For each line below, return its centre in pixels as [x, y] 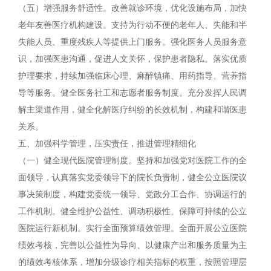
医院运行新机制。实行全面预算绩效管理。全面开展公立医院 [132, 228]
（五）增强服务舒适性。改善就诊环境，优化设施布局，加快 [132, 8]
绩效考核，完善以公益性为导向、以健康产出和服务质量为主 [132, 245]
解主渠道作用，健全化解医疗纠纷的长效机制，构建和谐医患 [132, 110]
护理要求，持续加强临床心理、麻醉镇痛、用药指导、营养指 [132, 76]
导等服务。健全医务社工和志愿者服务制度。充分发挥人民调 [132, 93]
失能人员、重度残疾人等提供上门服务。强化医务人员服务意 [132, 42]
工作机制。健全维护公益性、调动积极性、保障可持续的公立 [132, 211]
